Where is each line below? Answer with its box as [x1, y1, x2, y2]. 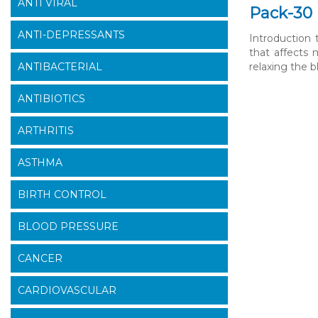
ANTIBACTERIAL [18, 60, 102, 74]
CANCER [18, 252, 62, 265]
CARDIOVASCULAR [18, 284, 116, 297]
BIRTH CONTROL [18, 188, 106, 202]
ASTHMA [18, 156, 62, 170]
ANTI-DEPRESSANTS [18, 28, 125, 42]
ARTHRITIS [18, 124, 74, 138]
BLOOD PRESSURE [18, 220, 119, 234]
